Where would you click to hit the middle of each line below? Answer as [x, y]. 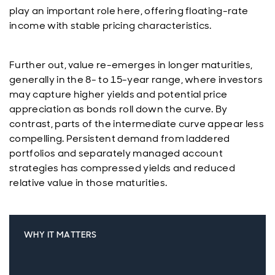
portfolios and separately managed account [116, 153]
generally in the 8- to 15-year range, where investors [136, 79]
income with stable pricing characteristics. [110, 25]
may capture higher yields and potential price [118, 94]
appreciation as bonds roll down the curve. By [118, 109]
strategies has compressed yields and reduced [122, 168]
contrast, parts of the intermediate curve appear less [137, 124]
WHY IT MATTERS [60, 234]
